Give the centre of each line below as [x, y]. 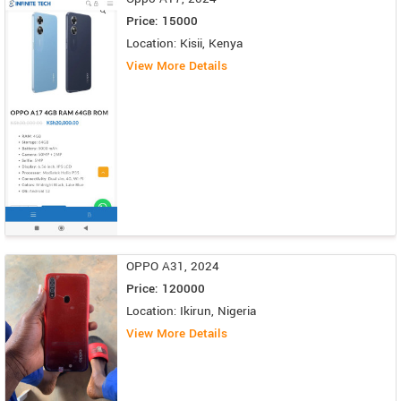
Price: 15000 [162, 21]
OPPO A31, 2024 [173, 267]
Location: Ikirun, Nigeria [191, 311]
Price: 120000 [166, 289]
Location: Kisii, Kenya [184, 43]
